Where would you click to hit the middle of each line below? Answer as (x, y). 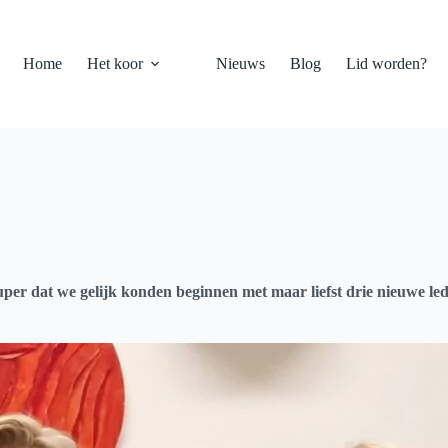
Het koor (115, 63)
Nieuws (241, 63)
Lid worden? (387, 63)
